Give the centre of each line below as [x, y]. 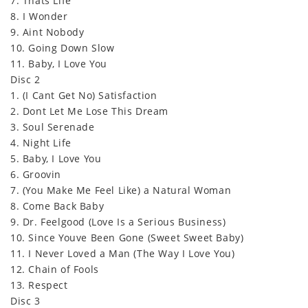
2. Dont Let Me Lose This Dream [89, 111]
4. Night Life [41, 142]
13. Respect [39, 285]
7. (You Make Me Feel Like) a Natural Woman [121, 190]
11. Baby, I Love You [59, 63]
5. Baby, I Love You [56, 158]
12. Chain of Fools [55, 269]
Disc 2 [25, 79]
